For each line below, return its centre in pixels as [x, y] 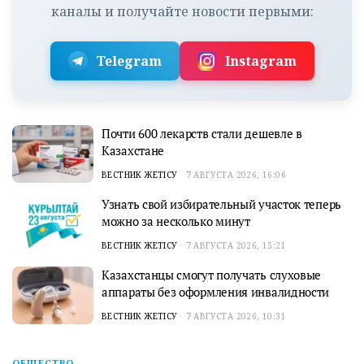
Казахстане [133, 150]
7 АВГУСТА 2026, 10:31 [236, 316]
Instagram [260, 61]
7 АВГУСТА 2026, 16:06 [236, 174]
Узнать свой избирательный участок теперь [221, 204]
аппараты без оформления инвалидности [216, 291]
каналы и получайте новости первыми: [182, 11]
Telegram [128, 61]
